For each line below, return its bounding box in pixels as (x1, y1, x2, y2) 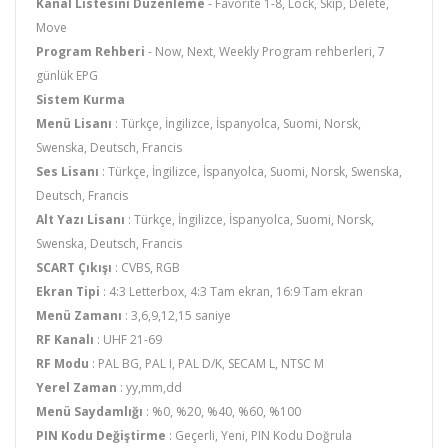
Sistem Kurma (36, 91, 125, 109)
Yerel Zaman (36, 379, 117, 397)
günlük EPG (36, 67, 98, 85)
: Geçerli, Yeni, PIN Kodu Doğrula (166, 427, 352, 445)
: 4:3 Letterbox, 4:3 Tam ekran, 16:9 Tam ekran (100, 283, 363, 301)
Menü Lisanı (36, 115, 112, 133)
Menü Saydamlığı (36, 403, 143, 421)
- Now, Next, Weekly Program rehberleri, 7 (145, 43, 385, 61)
